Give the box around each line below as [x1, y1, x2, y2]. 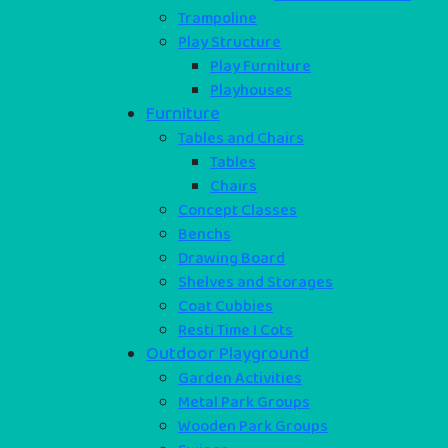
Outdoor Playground [146, 339, 309, 368]
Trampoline [178, 5, 257, 31]
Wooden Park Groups [178, 413, 328, 439]
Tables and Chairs [178, 125, 304, 151]
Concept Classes [178, 197, 297, 223]
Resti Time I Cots [178, 317, 293, 343]
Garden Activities [178, 365, 302, 391]
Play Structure [178, 29, 281, 55]
